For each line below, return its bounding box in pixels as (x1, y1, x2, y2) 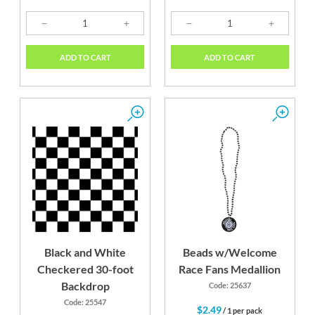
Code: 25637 (208, 281, 251, 290)
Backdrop (60, 279, 110, 293)
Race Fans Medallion (179, 262, 281, 276)
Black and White (44, 245, 127, 259)
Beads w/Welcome (182, 245, 277, 259)
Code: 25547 (64, 297, 107, 307)
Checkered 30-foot (37, 262, 134, 276)
